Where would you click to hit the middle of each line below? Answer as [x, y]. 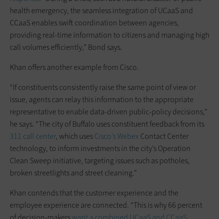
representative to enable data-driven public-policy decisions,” [109, 111]
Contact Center [164, 136]
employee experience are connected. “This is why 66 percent [106, 205]
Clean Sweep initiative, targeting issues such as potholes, [100, 160]
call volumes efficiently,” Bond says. [66, 47]
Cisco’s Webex [117, 136]
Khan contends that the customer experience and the [94, 193]
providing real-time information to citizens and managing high [109, 35]
